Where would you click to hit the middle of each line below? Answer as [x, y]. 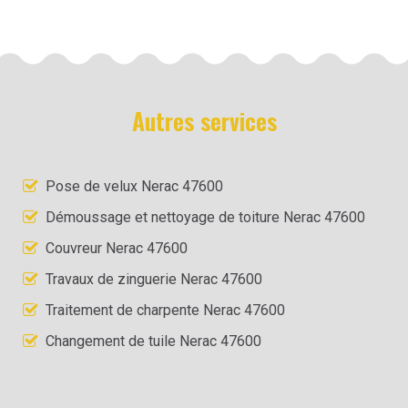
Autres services [204, 120]
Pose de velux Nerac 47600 [134, 186]
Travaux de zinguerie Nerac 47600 [154, 279]
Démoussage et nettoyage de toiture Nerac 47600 [205, 217]
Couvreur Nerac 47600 [117, 248]
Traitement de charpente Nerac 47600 [165, 310]
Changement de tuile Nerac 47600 [153, 341]
